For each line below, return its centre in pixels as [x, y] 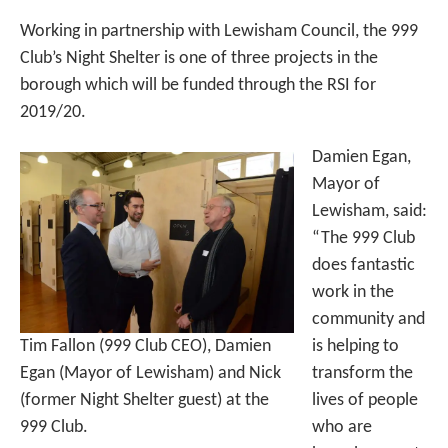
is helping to [355, 347]
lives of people [365, 401]
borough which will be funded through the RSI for [198, 86]
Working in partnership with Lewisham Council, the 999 [219, 32]
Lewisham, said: [369, 212]
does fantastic [363, 266]
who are [342, 428]
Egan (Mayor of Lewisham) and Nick [150, 374]
